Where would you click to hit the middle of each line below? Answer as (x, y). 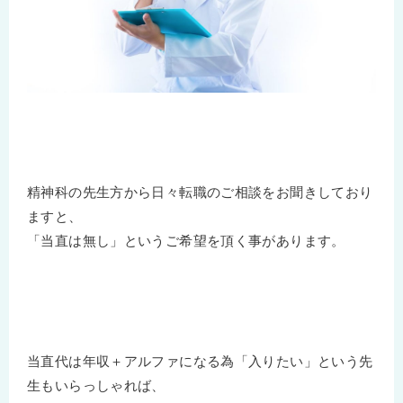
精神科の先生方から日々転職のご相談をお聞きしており (200, 192)
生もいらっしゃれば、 (96, 385)
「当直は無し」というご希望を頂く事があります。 (186, 240)
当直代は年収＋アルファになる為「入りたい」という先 (200, 361)
